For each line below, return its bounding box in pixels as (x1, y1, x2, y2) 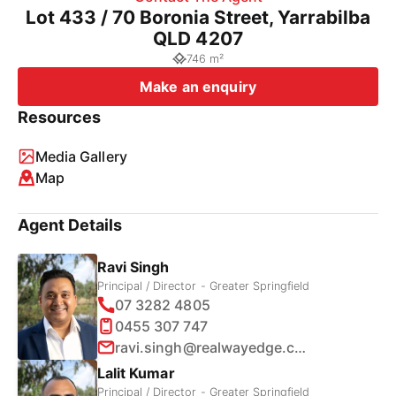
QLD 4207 (153, 27, 243, 49)
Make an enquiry (140, 78, 256, 95)
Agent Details (18, 216, 123, 234)
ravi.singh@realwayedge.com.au (294, 338, 307, 356)
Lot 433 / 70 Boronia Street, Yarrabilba (25, 6, 371, 28)
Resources (18, 108, 102, 126)
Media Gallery (35, 148, 127, 165)
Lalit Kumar (97, 363, 175, 382)
